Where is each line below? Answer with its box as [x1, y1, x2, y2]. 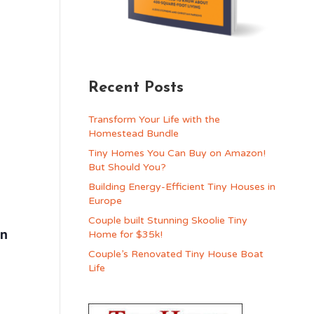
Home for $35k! [88, 228, 163, 240]
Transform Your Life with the [88, 113, 220, 125]
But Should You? [88, 161, 166, 173]
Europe [88, 194, 122, 207]
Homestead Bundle [88, 127, 179, 139]
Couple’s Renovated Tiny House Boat [88, 247, 264, 260]
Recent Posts [88, 79, 184, 96]
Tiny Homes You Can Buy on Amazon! [88, 146, 266, 159]
